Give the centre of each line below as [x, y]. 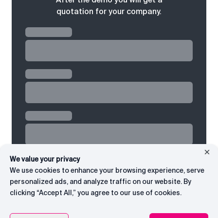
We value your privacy [45, 159]
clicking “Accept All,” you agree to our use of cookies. [96, 193]
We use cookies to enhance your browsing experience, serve [107, 170]
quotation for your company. [109, 11]
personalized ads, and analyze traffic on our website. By [100, 182]
